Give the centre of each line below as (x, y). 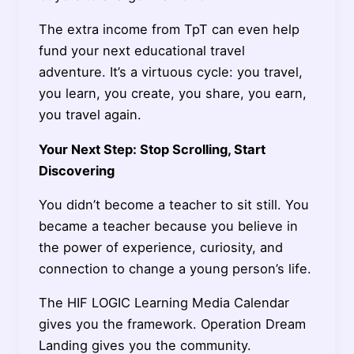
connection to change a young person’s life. (175, 269)
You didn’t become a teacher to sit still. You (173, 205)
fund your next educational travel (141, 51)
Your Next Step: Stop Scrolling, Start (152, 149)
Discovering (76, 170)
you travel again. (90, 115)
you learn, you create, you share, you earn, (172, 94)
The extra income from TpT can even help (169, 30)
